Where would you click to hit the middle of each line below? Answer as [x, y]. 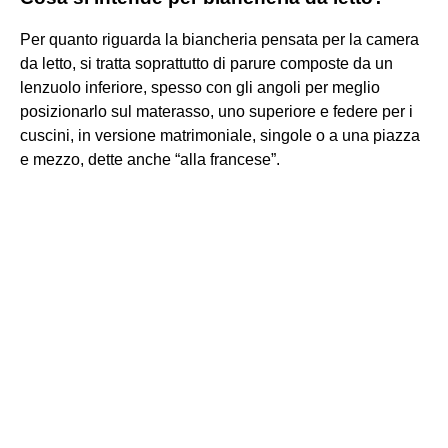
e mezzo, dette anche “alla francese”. [150, 159]
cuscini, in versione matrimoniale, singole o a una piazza [220, 135]
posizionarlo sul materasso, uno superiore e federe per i [216, 111]
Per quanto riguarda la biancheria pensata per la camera [219, 39]
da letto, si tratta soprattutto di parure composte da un [206, 63]
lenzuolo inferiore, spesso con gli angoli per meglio [200, 87]
